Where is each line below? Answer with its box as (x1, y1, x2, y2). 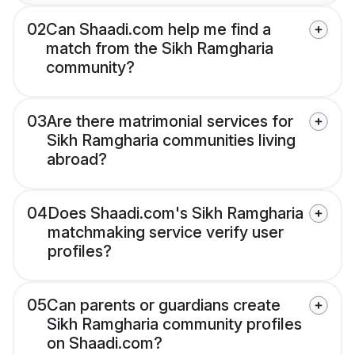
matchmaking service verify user (48, 222, 284, 242)
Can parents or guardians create (47, 295, 281, 315)
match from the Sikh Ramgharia (46, 38, 273, 58)
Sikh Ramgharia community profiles (47, 314, 302, 334)
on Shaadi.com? (47, 333, 162, 353)
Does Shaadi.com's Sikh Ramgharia (48, 203, 303, 223)
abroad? (47, 149, 107, 169)
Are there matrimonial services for (47, 111, 293, 131)
